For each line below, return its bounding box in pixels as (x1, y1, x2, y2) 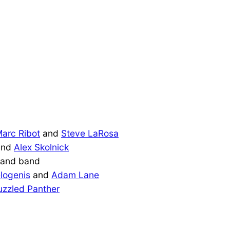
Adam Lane (51, 169, 99, 180)
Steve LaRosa (61, 127, 119, 139)
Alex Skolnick (14, 141, 69, 152)
